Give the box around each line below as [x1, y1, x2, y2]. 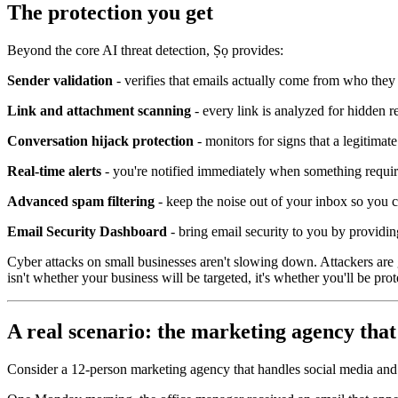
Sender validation [7, 72, 113, 88]
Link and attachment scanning [7, 102, 191, 118]
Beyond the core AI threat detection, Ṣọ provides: [7, 42, 283, 58]
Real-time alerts [7, 163, 101, 179]
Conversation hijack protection [7, 132, 194, 148]
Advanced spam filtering [7, 193, 155, 209]
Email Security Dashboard [7, 223, 167, 239]
